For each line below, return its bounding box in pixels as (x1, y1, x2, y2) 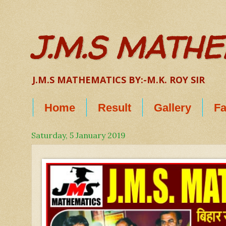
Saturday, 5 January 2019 (31, 130, 126, 140)
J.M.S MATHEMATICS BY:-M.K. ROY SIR (32, 74, 205, 86)
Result (98, 101, 131, 114)
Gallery (154, 101, 191, 114)
